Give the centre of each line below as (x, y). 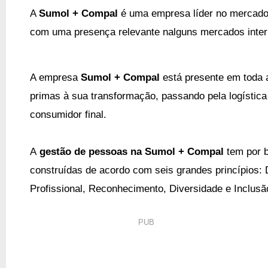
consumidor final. (68, 114)
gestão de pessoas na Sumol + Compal (132, 151)
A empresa (55, 77)
